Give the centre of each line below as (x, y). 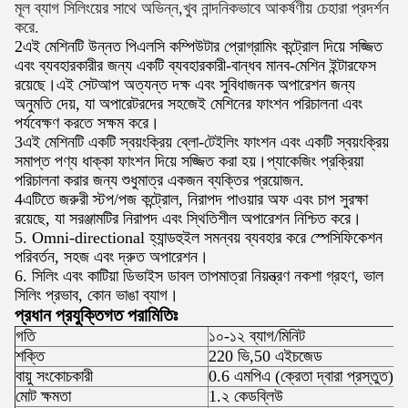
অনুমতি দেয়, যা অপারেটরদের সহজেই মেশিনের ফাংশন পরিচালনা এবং (189, 104)
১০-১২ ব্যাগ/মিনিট (257, 336)
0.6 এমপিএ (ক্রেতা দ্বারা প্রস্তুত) (301, 376)
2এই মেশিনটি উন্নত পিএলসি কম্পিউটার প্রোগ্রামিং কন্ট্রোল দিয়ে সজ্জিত (199, 46)
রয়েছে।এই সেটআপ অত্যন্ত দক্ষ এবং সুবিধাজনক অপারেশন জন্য (185, 85)
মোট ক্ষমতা (43, 396)
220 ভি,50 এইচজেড (265, 356)
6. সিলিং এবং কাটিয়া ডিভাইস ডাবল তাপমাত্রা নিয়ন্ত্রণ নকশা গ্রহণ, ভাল (199, 276)
